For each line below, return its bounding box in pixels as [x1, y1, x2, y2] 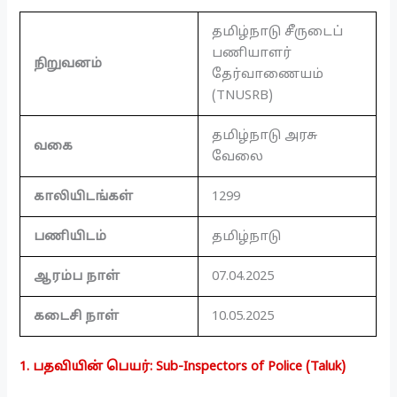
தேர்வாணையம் [212, 66, 324, 83]
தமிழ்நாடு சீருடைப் [212, 24, 344, 41]
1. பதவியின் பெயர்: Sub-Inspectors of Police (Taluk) [19, 359, 346, 376]
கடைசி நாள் [34, 308, 120, 325]
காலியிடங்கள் [34, 189, 134, 206]
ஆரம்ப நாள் [34, 269, 121, 285]
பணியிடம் [34, 229, 107, 245]
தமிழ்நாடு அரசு [212, 128, 318, 144]
